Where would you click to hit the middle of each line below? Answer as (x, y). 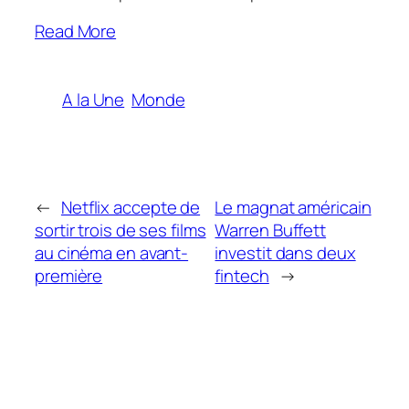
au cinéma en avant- (112, 252)
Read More (76, 31)
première (69, 275)
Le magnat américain (293, 207)
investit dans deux (285, 252)
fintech (242, 275)
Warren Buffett (271, 230)
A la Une (94, 99)
